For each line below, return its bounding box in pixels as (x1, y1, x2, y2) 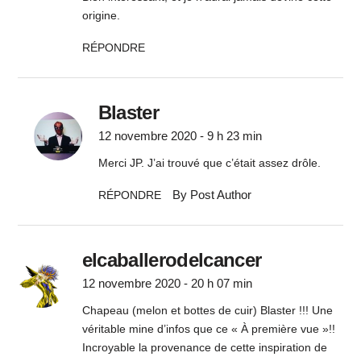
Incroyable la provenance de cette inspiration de (81, 341, 327, 355)
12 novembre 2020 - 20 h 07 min (81, 276, 252, 291)
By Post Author (172, 188, 251, 202)
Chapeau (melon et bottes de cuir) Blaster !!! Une (81, 304, 333, 317)
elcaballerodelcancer (81, 249, 262, 272)
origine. (81, 9, 120, 23)
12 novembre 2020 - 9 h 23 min (98, 129, 262, 143)
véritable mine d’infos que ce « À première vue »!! (81, 322, 335, 336)
